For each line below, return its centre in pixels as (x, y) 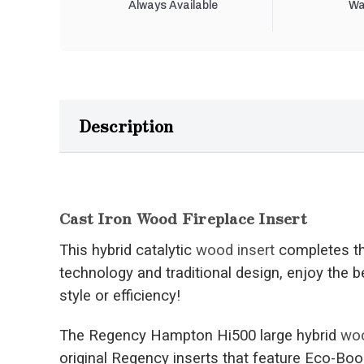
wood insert (235, 251)
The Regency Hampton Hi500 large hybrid (200, 336)
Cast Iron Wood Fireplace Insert (183, 218)
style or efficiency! (120, 296)
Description (126, 126)
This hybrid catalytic (128, 251)
